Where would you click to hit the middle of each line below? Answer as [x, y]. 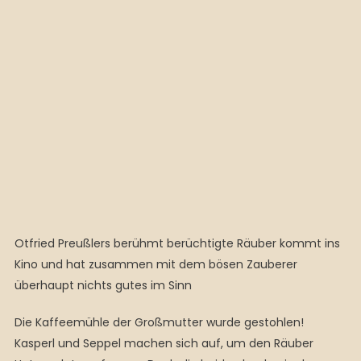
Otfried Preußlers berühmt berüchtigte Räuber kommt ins [177, 243]
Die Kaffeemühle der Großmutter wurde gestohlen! [159, 322]
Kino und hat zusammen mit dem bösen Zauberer [156, 264]
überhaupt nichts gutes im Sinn [103, 285]
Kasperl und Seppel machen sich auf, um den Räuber [164, 343]
